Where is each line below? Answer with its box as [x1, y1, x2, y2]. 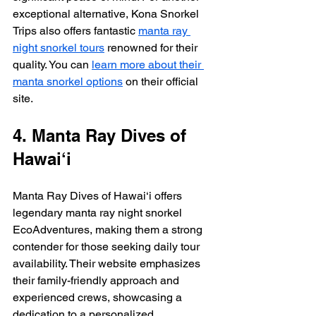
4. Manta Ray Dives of [13, 125, 191, 145]
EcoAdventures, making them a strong [13, 222, 205, 236]
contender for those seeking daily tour [13, 239, 202, 253]
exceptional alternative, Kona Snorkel [13, 6, 202, 20]
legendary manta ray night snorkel [13, 205, 185, 219]
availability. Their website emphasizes [13, 256, 203, 270]
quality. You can [13, 57, 92, 71]
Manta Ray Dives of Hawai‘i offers [13, 188, 185, 202]
